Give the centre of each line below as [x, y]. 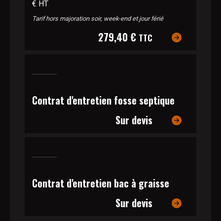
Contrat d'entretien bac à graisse [101, 183]
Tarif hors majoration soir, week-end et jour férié [98, 18]
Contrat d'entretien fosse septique [103, 100]
